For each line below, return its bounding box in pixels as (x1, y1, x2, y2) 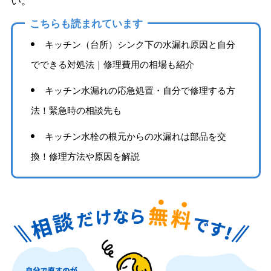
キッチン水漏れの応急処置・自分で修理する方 (45, 83, 236, 97)
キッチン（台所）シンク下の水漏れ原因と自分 (45, 38, 236, 51)
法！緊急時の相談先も (30, 103, 122, 117)
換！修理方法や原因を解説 (30, 149, 140, 163)
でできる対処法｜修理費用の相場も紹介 (30, 57, 194, 71)
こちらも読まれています (29, 16, 143, 31)
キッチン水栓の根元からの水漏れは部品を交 (45, 129, 227, 143)
